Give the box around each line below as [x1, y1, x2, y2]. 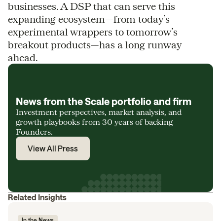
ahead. [8, 51, 38, 63]
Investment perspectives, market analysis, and [16, 107, 182, 116]
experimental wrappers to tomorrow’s [8, 26, 178, 37]
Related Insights [8, 192, 67, 202]
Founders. [16, 127, 53, 136]
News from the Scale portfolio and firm [16, 95, 191, 107]
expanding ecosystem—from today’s [8, 13, 170, 25]
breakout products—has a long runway [8, 38, 181, 50]
